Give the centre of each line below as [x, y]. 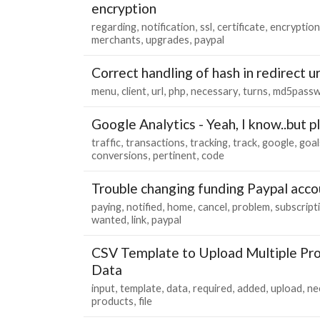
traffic [106, 142]
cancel [212, 206]
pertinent [175, 155]
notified [144, 206]
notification [168, 26]
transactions [155, 142]
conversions [120, 155]
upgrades [167, 39]
